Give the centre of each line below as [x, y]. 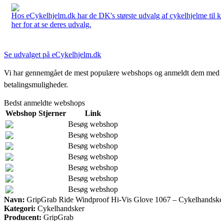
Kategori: [20, 208]
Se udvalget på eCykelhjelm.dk [53, 54]
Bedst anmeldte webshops [44, 103]
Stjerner [52, 113]
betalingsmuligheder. [36, 84]
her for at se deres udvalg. [51, 24]
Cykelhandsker [60, 208]
